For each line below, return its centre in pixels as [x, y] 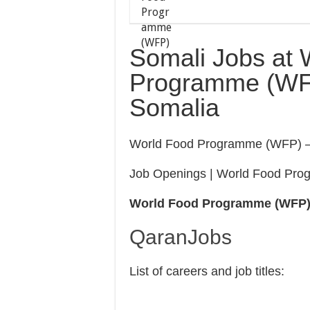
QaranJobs [181, 237]
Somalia [174, 108]
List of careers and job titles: [207, 271]
